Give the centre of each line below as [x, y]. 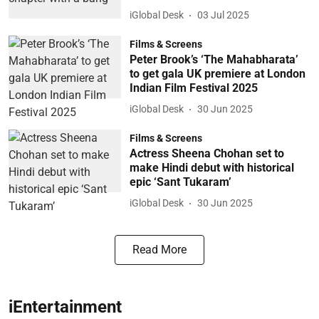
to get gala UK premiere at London [217, 73]
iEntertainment [65, 307]
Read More [159, 249]
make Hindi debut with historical [211, 167]
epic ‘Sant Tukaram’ [180, 182]
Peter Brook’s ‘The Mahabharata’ [214, 59]
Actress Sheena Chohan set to [206, 153]
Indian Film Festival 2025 [193, 88]
